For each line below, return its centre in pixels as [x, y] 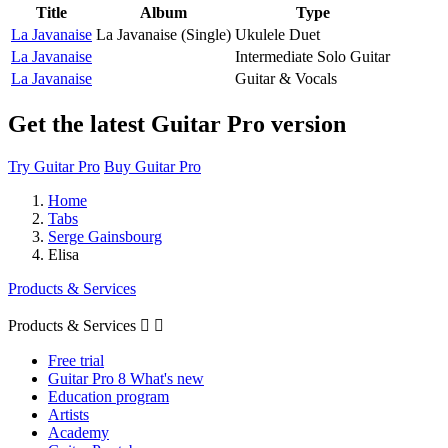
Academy [78, 432]
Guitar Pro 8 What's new [126, 378]
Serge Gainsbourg [105, 236]
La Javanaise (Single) [163, 34]
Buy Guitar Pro [152, 166]
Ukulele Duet [277, 34]
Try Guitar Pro [54, 166]
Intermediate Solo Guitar [312, 56]
